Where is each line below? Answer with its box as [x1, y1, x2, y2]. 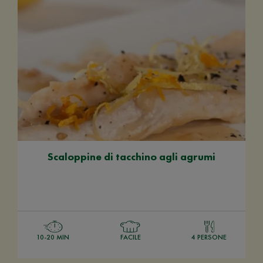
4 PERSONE [191, 232, 227, 242]
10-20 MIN [36, 232, 69, 242]
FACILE [120, 232, 141, 242]
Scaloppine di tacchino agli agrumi [48, 149, 215, 163]
